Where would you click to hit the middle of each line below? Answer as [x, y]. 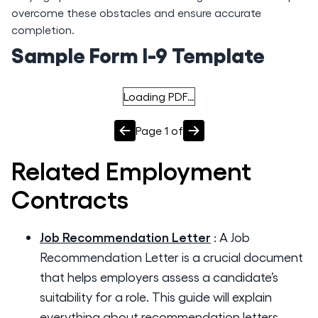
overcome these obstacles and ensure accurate [136, 12]
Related [59, 169]
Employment [179, 169]
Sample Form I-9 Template [138, 54]
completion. [43, 29]
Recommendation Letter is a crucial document [171, 257]
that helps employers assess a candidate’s [159, 276]
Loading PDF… [159, 96]
